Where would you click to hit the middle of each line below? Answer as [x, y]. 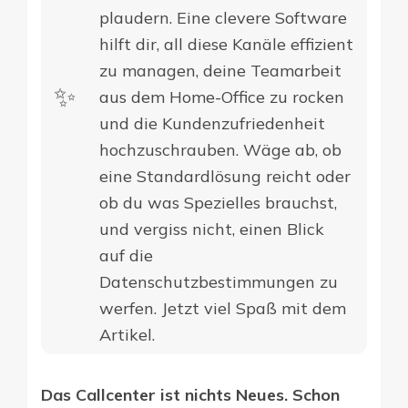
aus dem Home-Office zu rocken [222, 97]
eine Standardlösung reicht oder [225, 176]
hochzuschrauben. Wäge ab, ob [221, 149]
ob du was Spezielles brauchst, [219, 202]
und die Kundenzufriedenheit [213, 123]
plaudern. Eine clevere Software [224, 17]
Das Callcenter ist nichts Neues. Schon [190, 394]
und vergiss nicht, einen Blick [212, 229]
